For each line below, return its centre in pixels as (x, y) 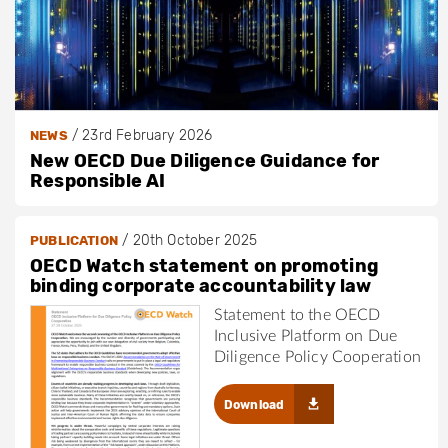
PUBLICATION (74, 241)
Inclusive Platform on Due (305, 336)
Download (254, 405)
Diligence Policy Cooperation (317, 357)
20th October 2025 (195, 241)
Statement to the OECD (297, 315)
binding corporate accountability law (201, 286)
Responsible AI (98, 181)
